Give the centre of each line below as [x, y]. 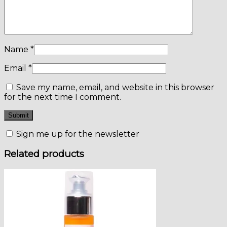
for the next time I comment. [63, 97]
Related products [44, 154]
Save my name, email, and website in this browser [115, 87]
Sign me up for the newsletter [77, 134]
